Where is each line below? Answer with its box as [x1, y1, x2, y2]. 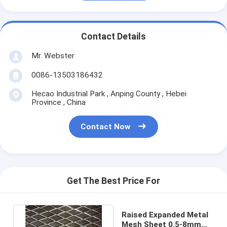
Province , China [31, 97, 86, 107]
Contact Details [81, 31, 146, 42]
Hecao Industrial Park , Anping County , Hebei [31, 89, 186, 98]
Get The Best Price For [67, 176, 160, 186]
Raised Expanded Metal [121, 210, 208, 219]
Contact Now [81, 122, 131, 132]
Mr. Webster [31, 51, 74, 60]
